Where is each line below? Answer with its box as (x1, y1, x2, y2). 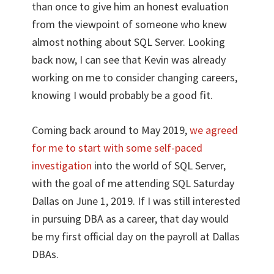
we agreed (190, 122, 239, 137)
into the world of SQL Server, (92, 158, 226, 172)
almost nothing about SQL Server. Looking (32, 34, 226, 49)
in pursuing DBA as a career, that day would (32, 211, 229, 226)
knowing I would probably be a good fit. (32, 87, 213, 102)
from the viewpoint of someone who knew (32, 17, 228, 31)
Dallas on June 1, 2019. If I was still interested (32, 193, 241, 208)
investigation (32, 158, 92, 172)
